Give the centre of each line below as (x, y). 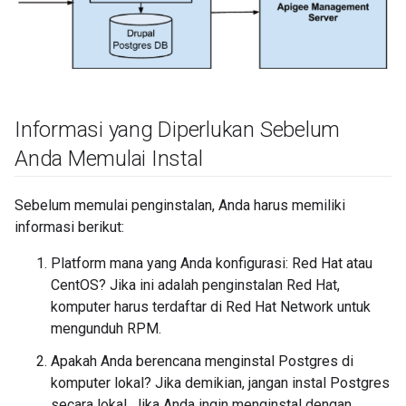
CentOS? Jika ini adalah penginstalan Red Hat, (195, 285)
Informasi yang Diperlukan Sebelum (178, 130)
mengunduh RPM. (106, 329)
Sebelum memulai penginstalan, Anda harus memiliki (180, 206)
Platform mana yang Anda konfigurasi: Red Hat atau (212, 264)
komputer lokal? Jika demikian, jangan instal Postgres (220, 383)
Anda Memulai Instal (109, 159)
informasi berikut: (69, 227)
